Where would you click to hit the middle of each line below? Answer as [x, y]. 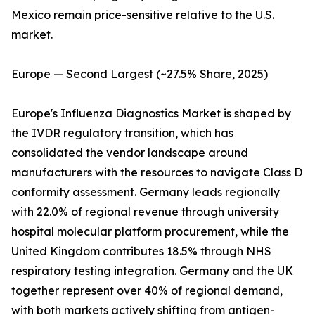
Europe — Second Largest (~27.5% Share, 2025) [140, 74]
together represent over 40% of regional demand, [147, 291]
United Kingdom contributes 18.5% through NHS [141, 251]
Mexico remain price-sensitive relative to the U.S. [143, 15]
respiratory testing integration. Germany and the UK [152, 271]
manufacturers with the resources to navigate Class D [157, 173]
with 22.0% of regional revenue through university [145, 212]
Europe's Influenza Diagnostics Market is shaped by [151, 114]
